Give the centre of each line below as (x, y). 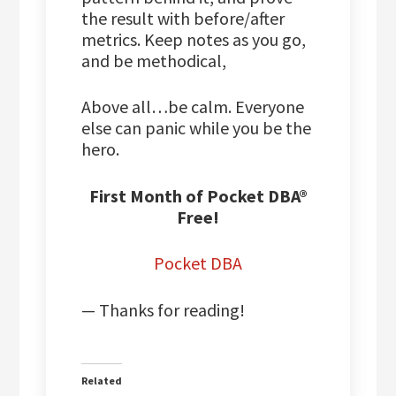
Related (102, 381)
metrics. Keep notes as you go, (194, 40)
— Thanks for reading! (164, 310)
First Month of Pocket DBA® (198, 196)
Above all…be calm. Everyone (193, 107)
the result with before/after (183, 19)
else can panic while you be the (197, 128)
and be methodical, (154, 61)
